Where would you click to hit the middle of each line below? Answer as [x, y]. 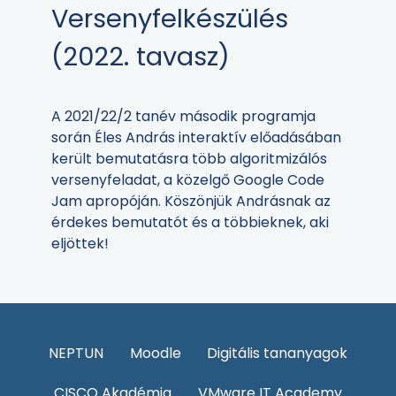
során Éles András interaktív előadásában [196, 138]
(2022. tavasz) [141, 57]
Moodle [155, 354]
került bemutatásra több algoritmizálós [189, 159]
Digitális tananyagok [278, 354]
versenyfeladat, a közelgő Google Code [188, 180]
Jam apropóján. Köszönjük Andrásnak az [191, 202]
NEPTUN [76, 354]
